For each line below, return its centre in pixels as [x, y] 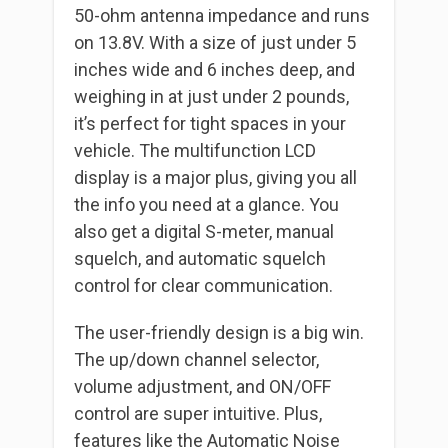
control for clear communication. [203, 286]
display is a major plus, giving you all [215, 178]
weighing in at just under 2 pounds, [211, 97]
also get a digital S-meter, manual [204, 232]
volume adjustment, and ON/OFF [202, 387]
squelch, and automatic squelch [200, 259]
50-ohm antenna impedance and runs [222, 16]
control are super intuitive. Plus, [198, 414]
